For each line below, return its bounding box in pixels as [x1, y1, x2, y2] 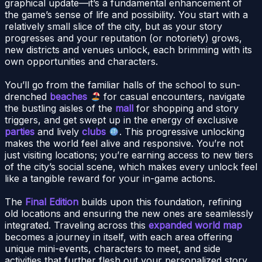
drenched [5, 91, 50, 103]
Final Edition [25, 196, 78, 208]
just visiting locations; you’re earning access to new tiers [5, 149, 253, 161]
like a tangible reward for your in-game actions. [5, 173, 215, 185]
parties [5, 126, 35, 138]
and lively [35, 126, 82, 138]
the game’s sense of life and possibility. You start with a [5, 9, 248, 21]
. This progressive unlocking [119, 126, 245, 138]
